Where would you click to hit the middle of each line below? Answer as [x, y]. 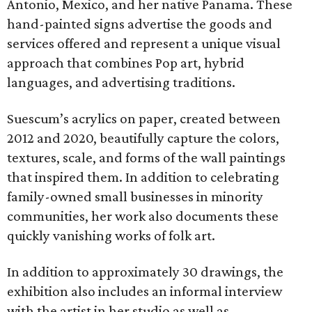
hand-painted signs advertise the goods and [140, 24]
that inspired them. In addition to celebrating [143, 177]
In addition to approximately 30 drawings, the [145, 272]
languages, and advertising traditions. [121, 82]
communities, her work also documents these [143, 216]
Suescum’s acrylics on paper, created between [144, 118]
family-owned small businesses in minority [135, 196]
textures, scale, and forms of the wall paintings [146, 157]
